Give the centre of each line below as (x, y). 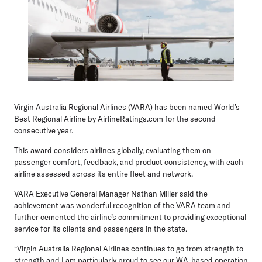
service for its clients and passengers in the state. (101, 229)
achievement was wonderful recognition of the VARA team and (122, 206)
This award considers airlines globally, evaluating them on (113, 151)
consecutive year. (44, 131)
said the (193, 194)
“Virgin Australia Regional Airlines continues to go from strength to (129, 249)
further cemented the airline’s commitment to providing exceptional (130, 217)
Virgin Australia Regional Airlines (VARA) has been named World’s (127, 107)
